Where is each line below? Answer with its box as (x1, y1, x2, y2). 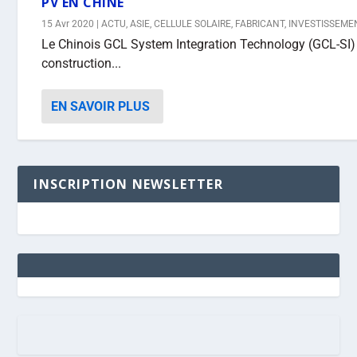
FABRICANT (235, 18, 285, 29)
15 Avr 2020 (41, 18, 95, 29)
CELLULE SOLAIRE (154, 18, 232, 29)
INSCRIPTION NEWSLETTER (33, 175, 223, 193)
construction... (41, 56, 122, 71)
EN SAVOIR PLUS (51, 99, 151, 114)
